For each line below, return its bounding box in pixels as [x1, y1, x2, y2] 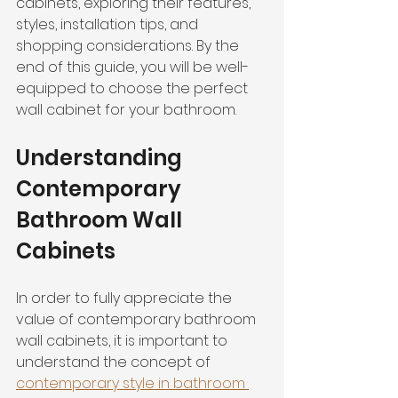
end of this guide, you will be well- [16, 57, 249, 77]
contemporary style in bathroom [16, 373, 249, 394]
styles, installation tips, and [16, 14, 202, 35]
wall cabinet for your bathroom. [16, 99, 236, 120]
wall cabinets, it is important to [16, 330, 231, 351]
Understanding [16, 143, 187, 172]
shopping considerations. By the [16, 36, 243, 56]
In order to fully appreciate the [16, 288, 235, 308]
